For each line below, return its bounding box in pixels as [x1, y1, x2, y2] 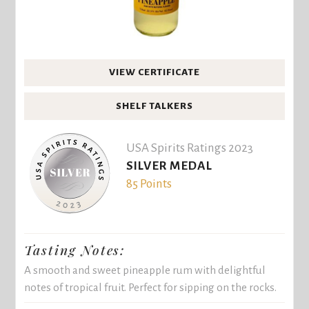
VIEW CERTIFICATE [108, 67, 201, 78]
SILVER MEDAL [126, 159, 212, 173]
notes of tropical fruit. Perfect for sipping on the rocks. [24, 281, 277, 293]
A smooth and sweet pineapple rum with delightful [24, 263, 266, 276]
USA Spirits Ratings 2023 [126, 141, 253, 155]
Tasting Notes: [24, 241, 126, 259]
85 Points [126, 177, 172, 191]
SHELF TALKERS [116, 100, 193, 111]
